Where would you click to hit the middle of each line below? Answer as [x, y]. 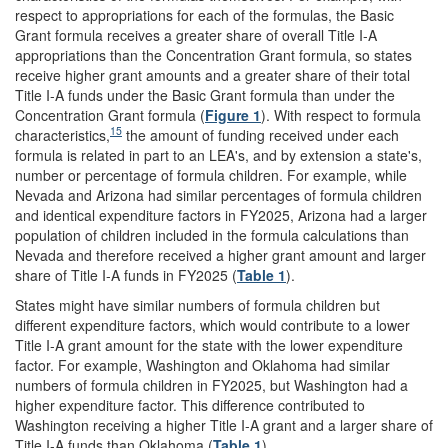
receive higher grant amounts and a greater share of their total [212, 74]
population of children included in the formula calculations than [212, 234]
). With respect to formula [341, 114]
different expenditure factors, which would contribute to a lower [212, 324]
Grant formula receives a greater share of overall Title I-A [196, 34]
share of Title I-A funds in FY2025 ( [126, 274]
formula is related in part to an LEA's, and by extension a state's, [218, 154]
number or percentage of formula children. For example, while [211, 174]
